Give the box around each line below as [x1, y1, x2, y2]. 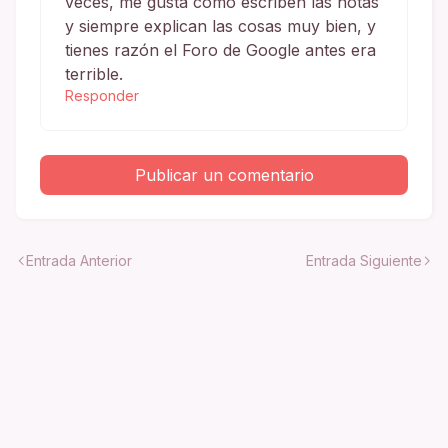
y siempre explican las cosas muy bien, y [65, 15, 376, 36]
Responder [65, 86, 139, 104]
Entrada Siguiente [306, 251, 422, 269]
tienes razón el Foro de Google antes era [65, 39, 376, 60]
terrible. [65, 63, 123, 84]
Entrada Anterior [26, 251, 132, 269]
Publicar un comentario [134, 164, 314, 185]
